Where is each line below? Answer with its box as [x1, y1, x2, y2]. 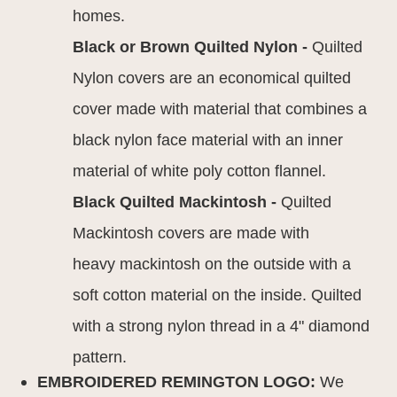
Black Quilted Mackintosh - [73, 192, 282, 211]
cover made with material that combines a [73, 99, 368, 118]
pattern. [73, 347, 128, 366]
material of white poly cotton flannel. [73, 161, 327, 180]
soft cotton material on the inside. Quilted [73, 285, 362, 304]
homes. [73, 6, 126, 25]
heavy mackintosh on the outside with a [73, 254, 352, 273]
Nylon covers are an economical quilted [73, 68, 352, 87]
